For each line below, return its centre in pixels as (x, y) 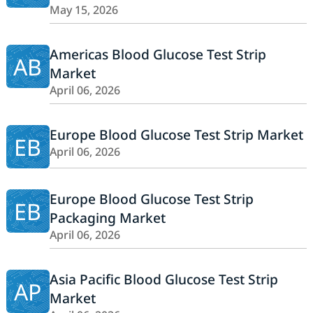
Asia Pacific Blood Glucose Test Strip (163, 279)
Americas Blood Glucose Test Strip (158, 54)
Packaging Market (107, 218)
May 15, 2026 (83, 10)
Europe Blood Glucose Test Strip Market (176, 135)
